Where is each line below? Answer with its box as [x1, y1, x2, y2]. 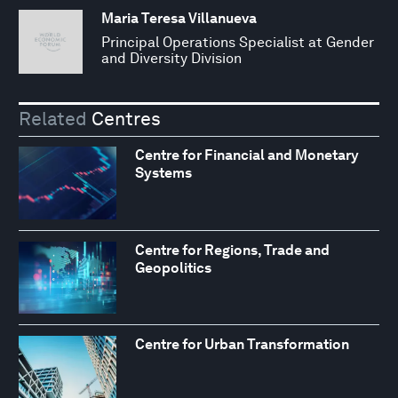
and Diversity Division [101, 49, 242, 67]
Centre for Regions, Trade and [134, 241, 330, 259]
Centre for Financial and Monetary [134, 147, 359, 164]
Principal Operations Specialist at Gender [101, 33, 374, 51]
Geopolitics [134, 259, 211, 276]
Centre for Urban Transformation [134, 336, 349, 354]
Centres [87, 107, 161, 131]
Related [19, 107, 87, 131]
